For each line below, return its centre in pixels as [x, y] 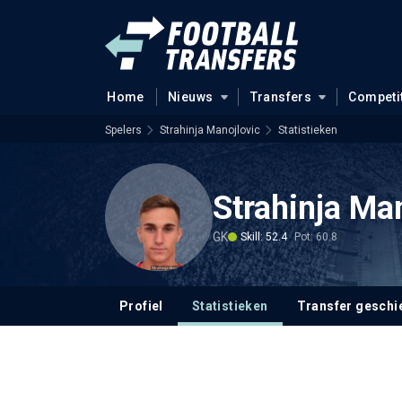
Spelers [123, 130]
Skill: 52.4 [264, 236]
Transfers [281, 97]
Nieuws [190, 97]
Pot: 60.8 [316, 236]
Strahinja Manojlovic [210, 130]
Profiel [141, 306]
